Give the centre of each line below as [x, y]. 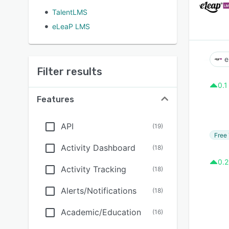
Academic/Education [101, 212]
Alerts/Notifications [99, 191]
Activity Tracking [94, 169]
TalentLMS [70, 12]
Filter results [70, 72]
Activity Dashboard [98, 148]
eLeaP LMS [71, 26]
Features [55, 99]
